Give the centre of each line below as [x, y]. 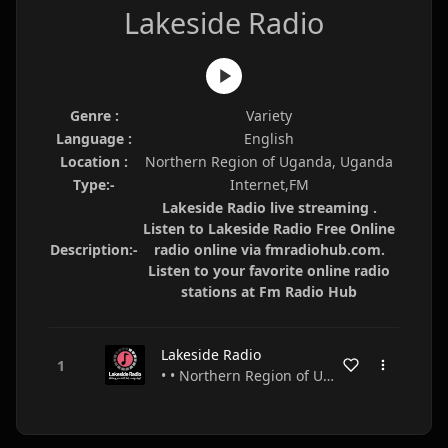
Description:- [94, 249]
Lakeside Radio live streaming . [269, 207]
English [269, 138]
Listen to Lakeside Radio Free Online [269, 228]
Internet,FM [269, 184]
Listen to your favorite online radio [269, 270]
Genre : [94, 115]
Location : [94, 161]
